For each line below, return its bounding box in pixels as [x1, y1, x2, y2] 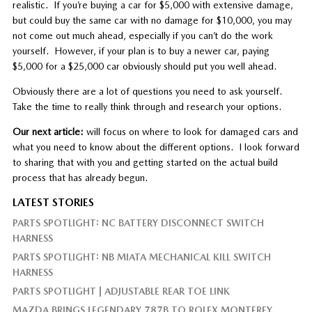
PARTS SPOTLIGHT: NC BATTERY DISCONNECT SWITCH [12, 217, 264, 228]
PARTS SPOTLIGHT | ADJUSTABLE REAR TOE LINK [12, 285, 230, 297]
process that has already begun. [12, 171, 148, 183]
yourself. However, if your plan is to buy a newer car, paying [12, 45, 270, 56]
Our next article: [12, 125, 84, 137]
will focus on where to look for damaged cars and [83, 125, 298, 137]
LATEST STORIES [12, 195, 94, 209]
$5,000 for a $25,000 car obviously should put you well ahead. [12, 60, 276, 72]
